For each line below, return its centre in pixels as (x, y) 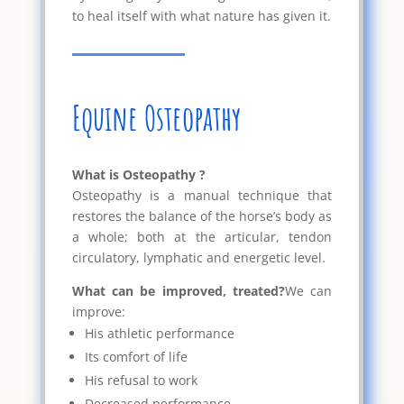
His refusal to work (141, 380)
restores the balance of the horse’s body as (202, 216)
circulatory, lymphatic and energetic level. (198, 257)
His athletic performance (159, 333)
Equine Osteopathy (156, 117)
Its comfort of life (136, 356)
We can (308, 290)
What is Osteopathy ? (138, 174)
